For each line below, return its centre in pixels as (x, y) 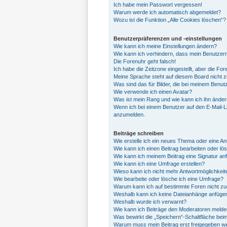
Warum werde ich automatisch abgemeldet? (167, 12)
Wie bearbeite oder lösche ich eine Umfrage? (168, 179)
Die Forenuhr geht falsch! (145, 61)
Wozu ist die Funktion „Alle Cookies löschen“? (170, 20)
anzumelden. (129, 115)
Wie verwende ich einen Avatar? (153, 92)
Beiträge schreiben (139, 133)
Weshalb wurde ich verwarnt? (150, 202)
